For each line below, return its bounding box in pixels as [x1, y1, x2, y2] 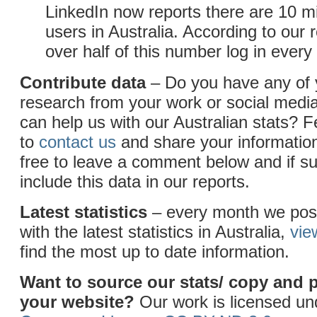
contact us [39, 132, 116, 151]
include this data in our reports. [20, 172, 250, 191]
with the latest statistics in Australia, [20, 222, 290, 241]
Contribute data [20, 73, 146, 92]
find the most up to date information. [20, 242, 289, 261]
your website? [20, 292, 139, 311]
